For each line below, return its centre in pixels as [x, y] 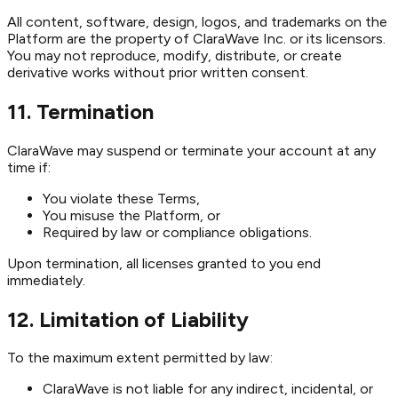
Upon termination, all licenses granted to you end [164, 263]
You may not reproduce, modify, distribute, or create [175, 55]
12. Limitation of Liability [128, 319]
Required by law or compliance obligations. [177, 232]
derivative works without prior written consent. [158, 72]
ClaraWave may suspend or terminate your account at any [191, 150]
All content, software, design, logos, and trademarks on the [197, 21]
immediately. [46, 280]
